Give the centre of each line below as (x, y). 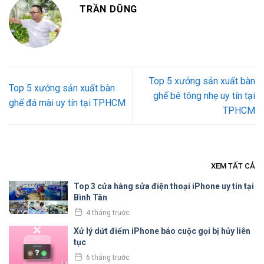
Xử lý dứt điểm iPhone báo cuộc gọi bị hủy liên (162, 231)
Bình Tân (90, 198)
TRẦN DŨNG (109, 9)
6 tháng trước (108, 257)
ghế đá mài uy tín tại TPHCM (67, 103)
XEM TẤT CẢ (233, 166)
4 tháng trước (108, 212)
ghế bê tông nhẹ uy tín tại (204, 95)
